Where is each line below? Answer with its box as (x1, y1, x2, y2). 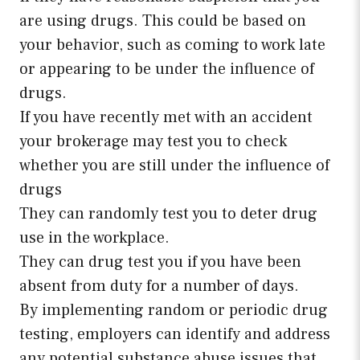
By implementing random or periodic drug (19, 300, 328, 321)
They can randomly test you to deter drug (19, 203, 317, 225)
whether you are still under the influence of (19, 155, 329, 177)
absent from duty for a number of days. (19, 276, 299, 297)
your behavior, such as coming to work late (19, 35, 325, 56)
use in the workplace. (19, 227, 170, 249)
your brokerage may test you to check (19, 131, 287, 153)
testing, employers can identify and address (19, 324, 330, 346)
